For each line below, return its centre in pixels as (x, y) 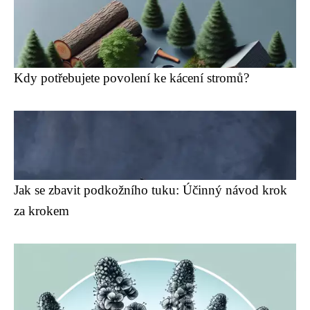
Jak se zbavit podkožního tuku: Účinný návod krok (151, 190)
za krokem (42, 211)
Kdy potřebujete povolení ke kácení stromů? (131, 78)
